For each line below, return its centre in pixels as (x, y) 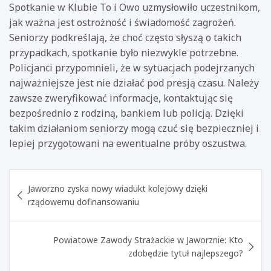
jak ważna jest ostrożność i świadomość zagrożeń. (122, 22)
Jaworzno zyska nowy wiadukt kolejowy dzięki (118, 188)
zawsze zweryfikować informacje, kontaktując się (121, 98)
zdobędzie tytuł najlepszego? (186, 253)
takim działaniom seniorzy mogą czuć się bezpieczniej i (134, 128)
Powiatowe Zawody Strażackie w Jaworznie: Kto (148, 240)
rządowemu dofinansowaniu (83, 201)
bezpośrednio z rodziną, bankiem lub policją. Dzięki (126, 113)
